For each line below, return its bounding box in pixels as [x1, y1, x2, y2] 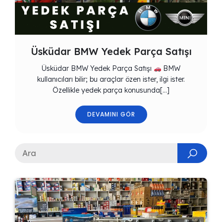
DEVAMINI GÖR [87, 110, 135, 119]
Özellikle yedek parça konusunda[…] [53, 86, 169, 95]
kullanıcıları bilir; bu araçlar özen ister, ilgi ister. [37, 75, 185, 84]
